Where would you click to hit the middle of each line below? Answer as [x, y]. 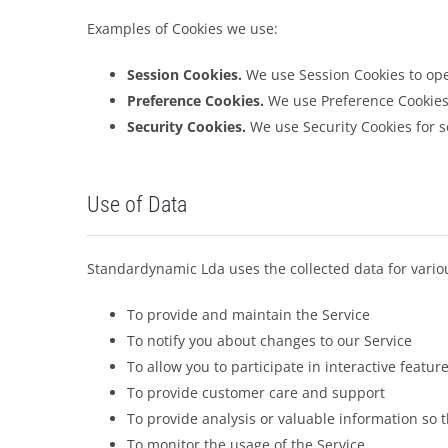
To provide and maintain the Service [248, 314]
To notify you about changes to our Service [269, 340]
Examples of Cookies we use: [182, 28]
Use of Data [136, 204]
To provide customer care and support [255, 392]
